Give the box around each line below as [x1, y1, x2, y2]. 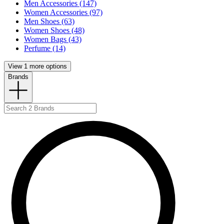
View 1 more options [8, 62, 67, 70]
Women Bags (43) [24, 35, 81, 44]
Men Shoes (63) [24, 17, 74, 26]
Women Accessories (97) [24, 8, 102, 17]
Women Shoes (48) [24, 26, 84, 35]
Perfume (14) [24, 44, 65, 53]
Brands [8, 73, 28, 81]
